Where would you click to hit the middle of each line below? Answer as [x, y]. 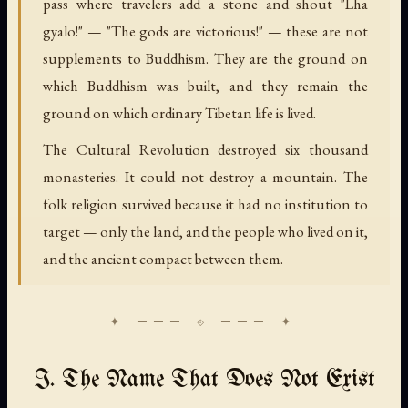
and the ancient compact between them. [163, 258]
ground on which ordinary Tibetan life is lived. [179, 112]
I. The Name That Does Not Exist [204, 380]
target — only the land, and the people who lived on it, [205, 231]
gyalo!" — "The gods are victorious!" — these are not [205, 31]
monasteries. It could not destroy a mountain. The [205, 176]
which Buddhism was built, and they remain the [205, 85]
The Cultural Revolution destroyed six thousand [205, 149]
